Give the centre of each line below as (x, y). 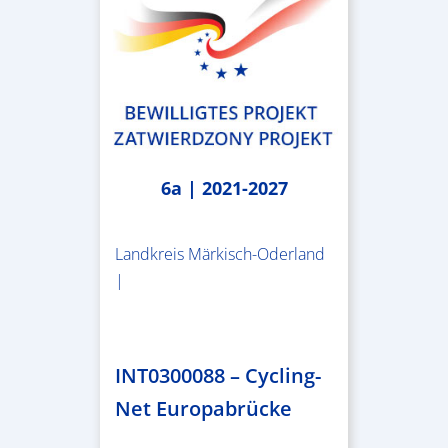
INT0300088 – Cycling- (217, 375)
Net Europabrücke (203, 408)
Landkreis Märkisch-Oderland (219, 253)
